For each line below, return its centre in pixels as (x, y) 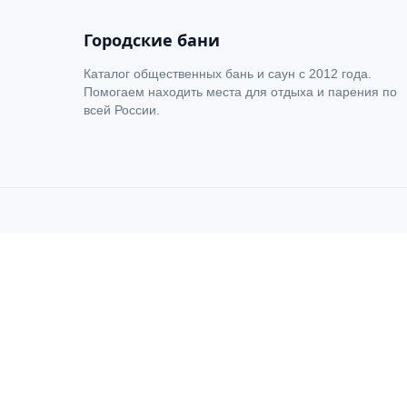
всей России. (122, 109)
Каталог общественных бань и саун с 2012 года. (228, 73)
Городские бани (152, 40)
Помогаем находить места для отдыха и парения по (240, 91)
